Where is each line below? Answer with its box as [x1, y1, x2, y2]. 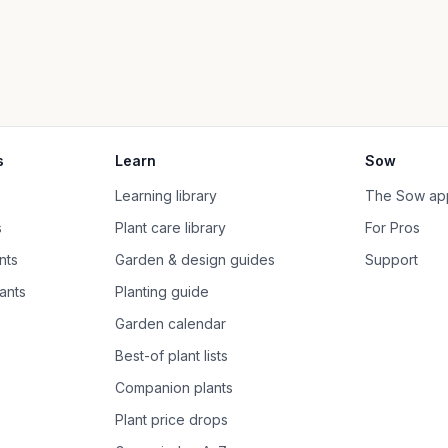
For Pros [364, 218, 420, 236]
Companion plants [115, 378, 234, 396]
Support [364, 250, 418, 268]
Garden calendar [115, 314, 227, 332]
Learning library [115, 186, 218, 204]
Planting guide [115, 282, 210, 300]
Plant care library [115, 218, 227, 236]
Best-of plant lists [115, 346, 229, 364]
